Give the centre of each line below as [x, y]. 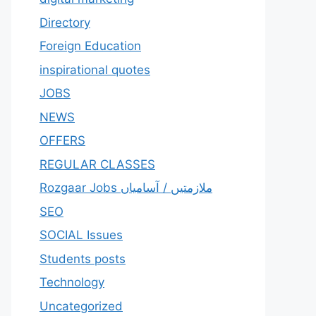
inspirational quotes [95, 69]
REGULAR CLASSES [97, 164]
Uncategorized [81, 306]
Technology [72, 282]
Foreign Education [90, 46]
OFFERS [62, 140]
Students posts [83, 259]
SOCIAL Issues [81, 235]
